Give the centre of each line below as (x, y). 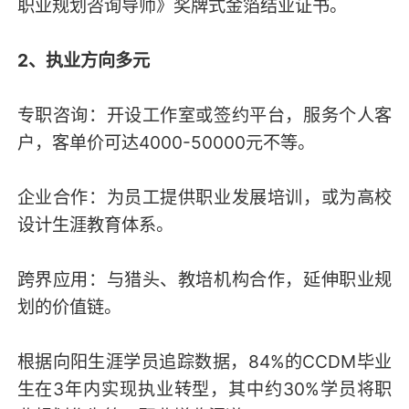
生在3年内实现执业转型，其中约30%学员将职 (204, 389)
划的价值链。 (69, 307)
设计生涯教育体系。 (95, 225)
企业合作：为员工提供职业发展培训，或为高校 (204, 198)
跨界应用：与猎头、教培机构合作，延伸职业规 (204, 280)
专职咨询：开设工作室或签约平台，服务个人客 (204, 115)
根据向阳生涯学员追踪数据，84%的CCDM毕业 (204, 362)
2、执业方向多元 (83, 61)
